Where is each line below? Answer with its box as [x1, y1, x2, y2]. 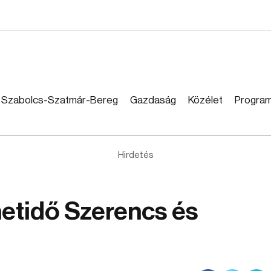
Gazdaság [130, 95, 176, 105]
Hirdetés [117, 151, 154, 160]
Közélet [188, 95, 223, 105]
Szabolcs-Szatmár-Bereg [1, 95, 118, 105]
